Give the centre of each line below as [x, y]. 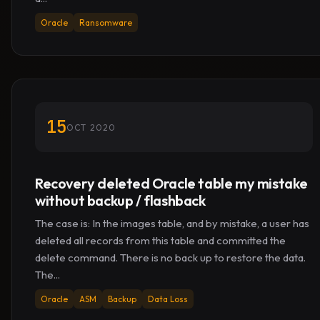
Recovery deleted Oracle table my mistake [172, 183]
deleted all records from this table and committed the [160, 240]
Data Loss [168, 299]
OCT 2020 [91, 127]
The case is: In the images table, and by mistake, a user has [172, 223]
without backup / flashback [120, 200]
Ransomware [106, 22]
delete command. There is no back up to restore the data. [170, 257]
